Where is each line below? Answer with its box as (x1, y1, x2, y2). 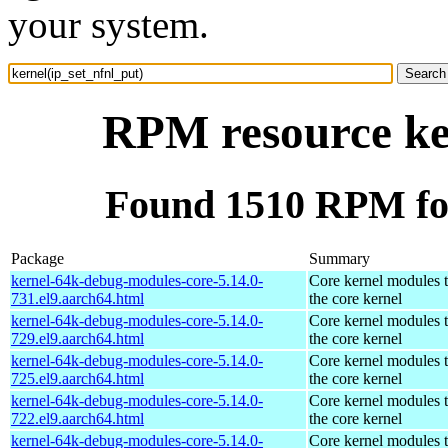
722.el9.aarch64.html (11, 409, 144, 427)
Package (11, 249, 64, 267)
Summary (309, 249, 370, 267)
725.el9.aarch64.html (11, 369, 144, 387)
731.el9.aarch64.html (11, 289, 144, 307)
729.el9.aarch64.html (11, 329, 144, 347)
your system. (8, 3, 209, 46)
